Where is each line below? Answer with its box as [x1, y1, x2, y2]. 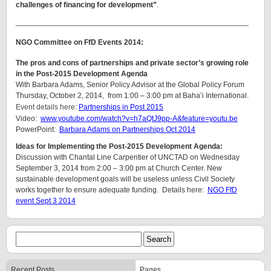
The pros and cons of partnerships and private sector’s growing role [16, 59, 249, 68]
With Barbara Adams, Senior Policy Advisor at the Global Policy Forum [16, 80, 244, 90]
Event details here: [16, 103, 79, 112]
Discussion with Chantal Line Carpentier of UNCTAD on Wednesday [16, 153, 240, 162]
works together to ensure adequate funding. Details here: [16, 186, 207, 195]
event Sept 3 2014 [16, 197, 76, 206]
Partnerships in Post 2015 [79, 103, 163, 112]
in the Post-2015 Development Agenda [16, 70, 148, 79]
